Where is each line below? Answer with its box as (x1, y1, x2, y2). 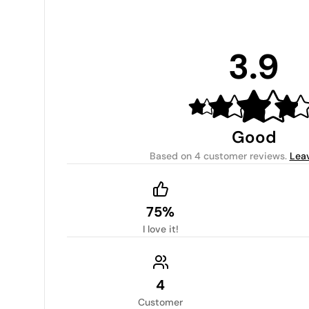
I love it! (142, 223, 179, 235)
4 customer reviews (194, 150, 285, 162)
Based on (149, 150, 195, 162)
